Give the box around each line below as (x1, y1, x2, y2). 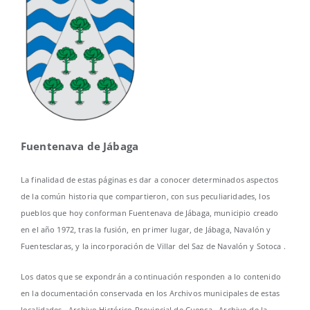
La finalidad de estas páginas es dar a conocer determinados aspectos (20, 174, 279, 185)
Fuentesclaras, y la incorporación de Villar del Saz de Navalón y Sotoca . (20, 241, 286, 252)
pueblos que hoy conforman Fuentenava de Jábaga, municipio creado (20, 208, 279, 219)
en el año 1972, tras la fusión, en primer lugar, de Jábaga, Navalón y (20, 224, 271, 235)
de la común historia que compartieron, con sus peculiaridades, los (20, 191, 270, 202)
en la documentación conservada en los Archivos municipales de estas (20, 288, 280, 299)
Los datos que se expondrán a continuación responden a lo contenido (20, 271, 281, 282)
